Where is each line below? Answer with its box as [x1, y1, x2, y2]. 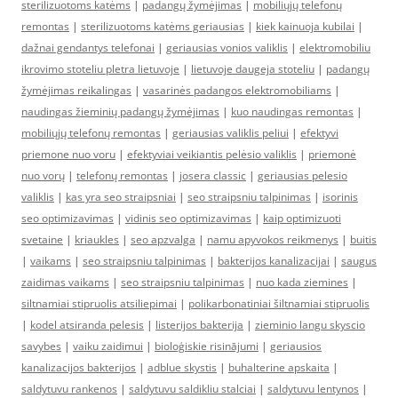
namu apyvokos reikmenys [207, 232, 338, 247]
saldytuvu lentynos [267, 381, 359, 396]
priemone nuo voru [21, 147, 115, 162]
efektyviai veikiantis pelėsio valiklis [127, 147, 297, 162]
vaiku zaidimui [73, 338, 143, 354]
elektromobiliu [299, 40, 370, 55]
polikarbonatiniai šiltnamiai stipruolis [188, 296, 370, 311]
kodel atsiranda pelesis [30, 317, 144, 332]
